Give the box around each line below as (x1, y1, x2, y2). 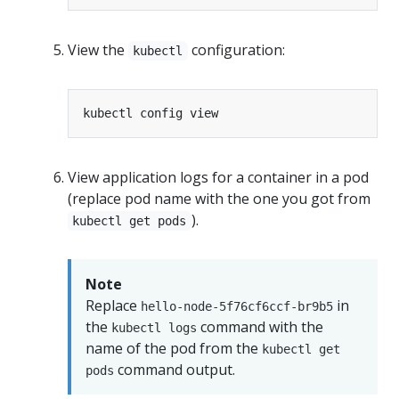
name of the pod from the (85, 338, 262, 358)
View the (68, 39, 128, 60)
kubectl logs (111, 320, 197, 335)
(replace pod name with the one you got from (68, 188, 370, 208)
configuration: (187, 39, 285, 60)
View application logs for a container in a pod (68, 167, 369, 187)
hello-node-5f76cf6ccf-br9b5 (141, 298, 333, 313)
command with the (197, 316, 323, 337)
